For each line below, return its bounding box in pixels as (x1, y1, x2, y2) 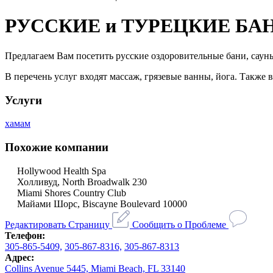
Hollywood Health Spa (17, 165, 106, 176)
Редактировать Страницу (5, 219, 110, 230)
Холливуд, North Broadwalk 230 (17, 176, 147, 187)
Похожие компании (5, 141, 108, 154)
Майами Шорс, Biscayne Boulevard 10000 (17, 198, 187, 209)
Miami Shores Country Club (17, 187, 126, 198)
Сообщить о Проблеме (132, 219, 226, 230)
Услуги (5, 93, 42, 107)
